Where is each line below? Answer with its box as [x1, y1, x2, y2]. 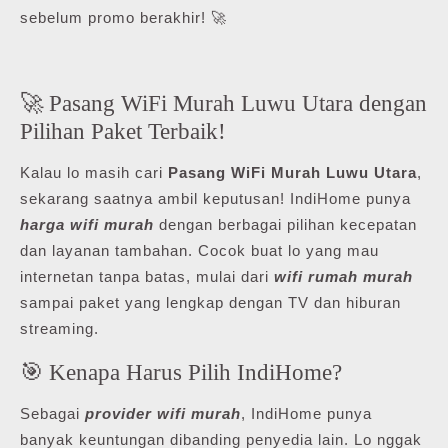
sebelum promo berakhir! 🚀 [20, 8, 227, 26]
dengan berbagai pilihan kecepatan [154, 215, 417, 233]
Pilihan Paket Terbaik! [20, 117, 226, 144]
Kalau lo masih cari [20, 163, 168, 181]
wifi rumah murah [274, 267, 413, 285]
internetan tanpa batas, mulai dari [20, 267, 274, 285]
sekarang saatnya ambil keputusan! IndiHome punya [20, 189, 411, 207]
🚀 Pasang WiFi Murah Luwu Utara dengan [20, 89, 427, 116]
